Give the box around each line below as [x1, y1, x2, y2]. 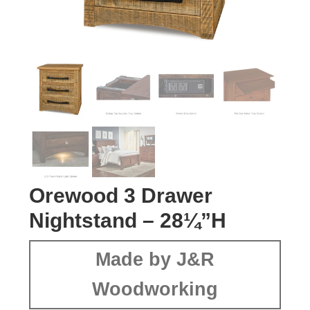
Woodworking [92, 279, 218, 300]
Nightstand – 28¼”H [29, 209, 227, 232]
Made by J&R [95, 249, 215, 271]
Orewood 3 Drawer [29, 184, 213, 208]
